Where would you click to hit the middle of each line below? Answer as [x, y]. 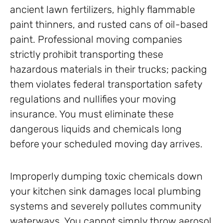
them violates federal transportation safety [106, 84]
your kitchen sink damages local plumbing [106, 191]
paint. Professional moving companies [96, 40]
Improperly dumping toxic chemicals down [106, 176]
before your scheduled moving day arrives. [106, 144]
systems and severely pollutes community [106, 206]
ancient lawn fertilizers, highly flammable [103, 10]
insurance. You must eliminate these [92, 114]
